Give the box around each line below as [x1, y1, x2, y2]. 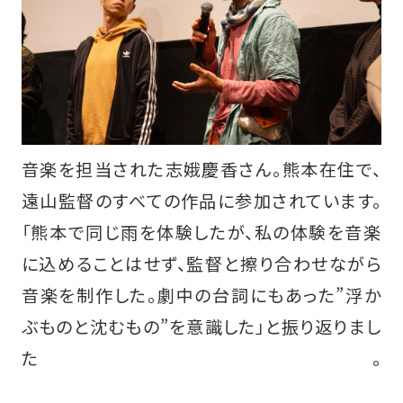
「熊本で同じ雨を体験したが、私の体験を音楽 [21, 219, 382, 246]
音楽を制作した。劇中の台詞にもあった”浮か [21, 282, 382, 309]
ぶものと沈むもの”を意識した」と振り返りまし [21, 314, 382, 340]
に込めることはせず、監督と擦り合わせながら [21, 251, 382, 277]
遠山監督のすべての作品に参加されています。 [21, 188, 382, 214]
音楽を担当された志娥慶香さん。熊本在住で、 [21, 157, 382, 183]
